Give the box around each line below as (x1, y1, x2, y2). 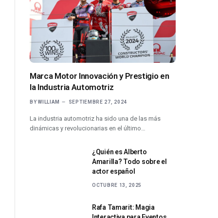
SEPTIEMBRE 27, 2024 (68, 99, 127, 105)
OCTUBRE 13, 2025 (92, 182, 142, 188)
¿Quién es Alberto (92, 147, 147, 156)
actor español (92, 167, 135, 175)
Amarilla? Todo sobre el (92, 157, 167, 165)
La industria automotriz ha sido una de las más (30, 114, 161, 122)
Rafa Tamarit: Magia (92, 203, 155, 211)
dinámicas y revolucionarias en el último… (30, 124, 145, 132)
